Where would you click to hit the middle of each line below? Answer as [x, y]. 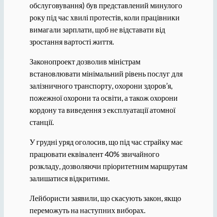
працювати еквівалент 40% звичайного [94, 154]
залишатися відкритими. [69, 178]
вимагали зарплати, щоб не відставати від [97, 29]
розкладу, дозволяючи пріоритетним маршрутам [108, 166]
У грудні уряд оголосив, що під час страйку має [106, 142]
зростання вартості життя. [71, 41]
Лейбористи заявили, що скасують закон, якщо [105, 198]
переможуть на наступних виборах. [87, 210]
